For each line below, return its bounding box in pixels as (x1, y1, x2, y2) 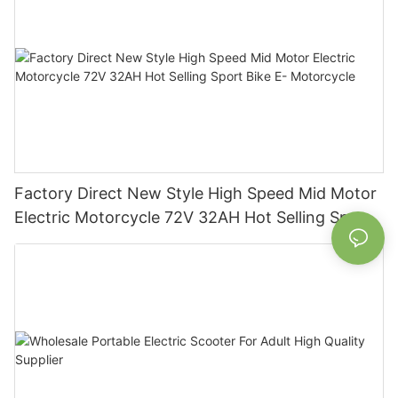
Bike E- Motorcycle (14, 231, 157, 251)
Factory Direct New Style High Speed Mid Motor (14, 183, 377, 203)
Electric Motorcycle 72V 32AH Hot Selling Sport (14, 207, 372, 227)
